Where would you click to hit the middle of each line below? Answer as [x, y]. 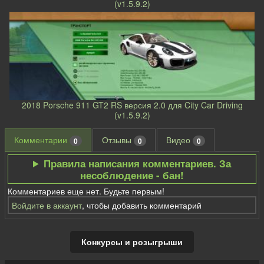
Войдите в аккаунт [47, 205]
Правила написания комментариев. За [137, 163]
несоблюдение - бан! [132, 175]
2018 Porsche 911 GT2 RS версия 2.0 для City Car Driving [132, 105]
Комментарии [42, 140]
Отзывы [118, 140]
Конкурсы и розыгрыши [132, 242]
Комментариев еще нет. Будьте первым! [86, 191]
